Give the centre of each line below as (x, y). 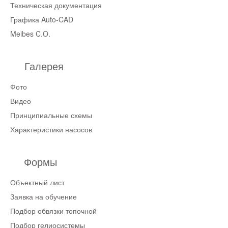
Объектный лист (37, 182)
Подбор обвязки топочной (53, 210)
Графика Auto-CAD (42, 19)
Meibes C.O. (30, 33)
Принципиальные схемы (51, 115)
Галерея (44, 66)
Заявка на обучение (44, 196)
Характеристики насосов (51, 129)
